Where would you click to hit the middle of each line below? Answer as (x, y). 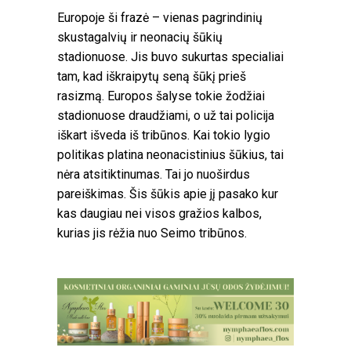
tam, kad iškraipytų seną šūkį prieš (152, 76)
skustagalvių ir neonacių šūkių (140, 37)
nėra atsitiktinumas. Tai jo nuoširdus (154, 174)
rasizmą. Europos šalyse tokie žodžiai (161, 96)
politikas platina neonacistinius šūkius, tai (170, 154)
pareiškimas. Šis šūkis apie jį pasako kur (168, 194)
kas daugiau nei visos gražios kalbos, (159, 213)
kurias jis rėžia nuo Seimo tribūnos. (152, 233)
